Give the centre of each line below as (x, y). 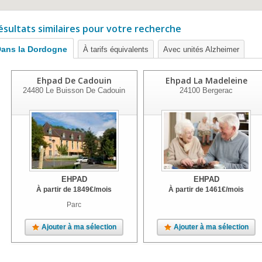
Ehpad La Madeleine (206, 80)
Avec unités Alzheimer (201, 49)
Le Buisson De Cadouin (84, 90)
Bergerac (217, 90)
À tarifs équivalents (116, 49)
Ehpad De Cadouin (74, 80)
